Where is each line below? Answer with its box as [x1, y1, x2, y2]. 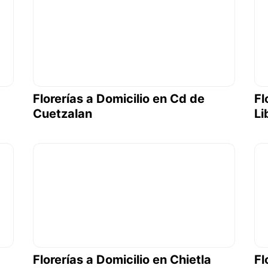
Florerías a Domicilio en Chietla [32, 252, 211, 267]
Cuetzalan [32, 106, 92, 121]
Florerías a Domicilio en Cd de [32, 92, 205, 106]
